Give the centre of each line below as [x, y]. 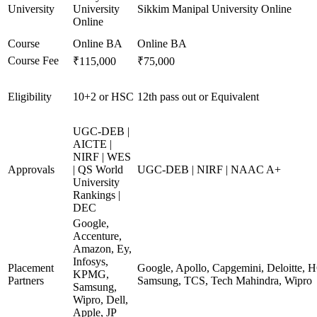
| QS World [98, 169]
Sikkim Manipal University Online [214, 9]
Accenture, [97, 236]
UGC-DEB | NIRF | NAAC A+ [209, 169]
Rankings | [97, 195]
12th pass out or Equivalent [198, 97]
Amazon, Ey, [102, 249]
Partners [26, 281]
